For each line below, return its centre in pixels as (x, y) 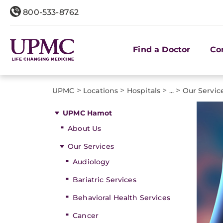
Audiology (91, 162)
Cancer (86, 216)
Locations (101, 91)
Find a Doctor (162, 49)
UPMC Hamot (88, 113)
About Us (85, 128)
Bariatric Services (105, 180)
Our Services (91, 146)
